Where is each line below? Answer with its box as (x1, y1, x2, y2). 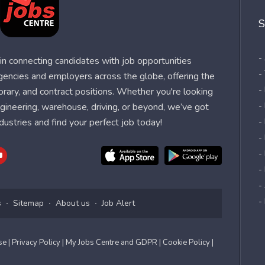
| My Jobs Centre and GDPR (62, 237, 159, 248)
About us (56, 198, 90, 209)
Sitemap (13, 198, 44, 209)
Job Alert (102, 198, 135, 209)
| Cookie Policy (159, 237, 212, 248)
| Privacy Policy (8, 237, 62, 248)
